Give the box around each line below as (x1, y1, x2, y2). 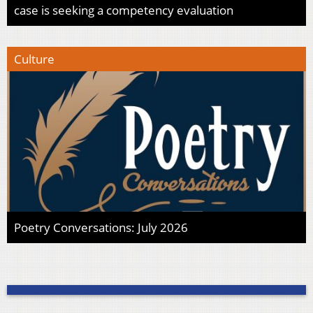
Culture (14, 51, 54, 68)
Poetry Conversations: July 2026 (14, 219, 188, 235)
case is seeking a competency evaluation (14, 2, 233, 19)
